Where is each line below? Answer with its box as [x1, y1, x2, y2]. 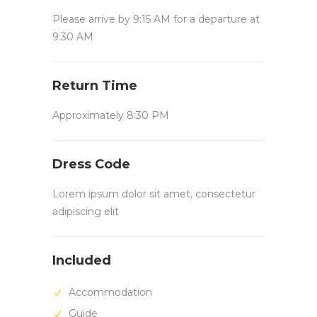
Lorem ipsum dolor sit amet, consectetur [52, 188, 255, 201]
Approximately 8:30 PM [52, 109, 169, 122]
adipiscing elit [52, 205, 119, 219]
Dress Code [52, 156, 130, 173]
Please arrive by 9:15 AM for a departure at [52, 13, 260, 26]
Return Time [52, 78, 137, 94]
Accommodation [66, 286, 152, 299]
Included [52, 253, 111, 269]
